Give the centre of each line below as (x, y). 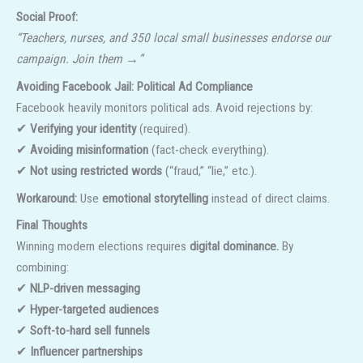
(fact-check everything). (209, 149)
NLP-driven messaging (85, 289)
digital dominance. (234, 247)
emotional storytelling (155, 198)
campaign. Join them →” (79, 60)
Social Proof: (47, 17)
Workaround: (47, 198)
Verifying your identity (83, 128)
